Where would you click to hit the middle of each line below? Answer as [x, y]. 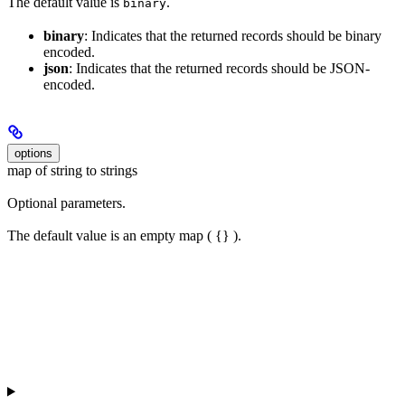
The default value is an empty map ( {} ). [124, 236]
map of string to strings [72, 170]
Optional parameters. [66, 202]
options [33, 153]
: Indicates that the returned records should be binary [233, 35]
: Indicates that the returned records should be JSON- [219, 68]
